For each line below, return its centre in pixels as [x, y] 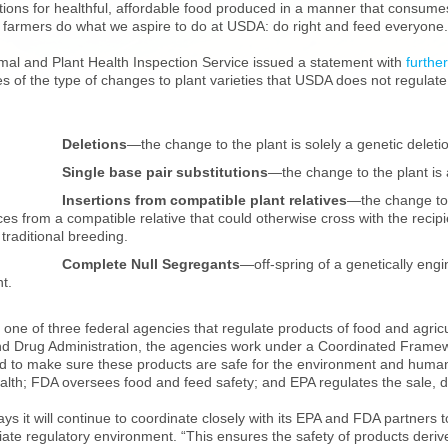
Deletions [94, 143]
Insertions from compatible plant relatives [204, 199]
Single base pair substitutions [165, 171]
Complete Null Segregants [151, 263]
